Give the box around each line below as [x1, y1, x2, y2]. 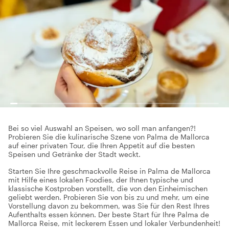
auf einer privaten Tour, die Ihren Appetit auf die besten [8, 141, 195, 150]
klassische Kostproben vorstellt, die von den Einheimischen [8, 184, 208, 193]
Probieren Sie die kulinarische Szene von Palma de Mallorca [8, 132, 210, 141]
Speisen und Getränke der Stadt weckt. [8, 150, 141, 158]
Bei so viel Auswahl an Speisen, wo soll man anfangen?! [8, 124, 196, 132]
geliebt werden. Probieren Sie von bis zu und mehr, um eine [8, 193, 209, 201]
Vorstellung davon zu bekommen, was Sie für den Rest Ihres [8, 201, 210, 210]
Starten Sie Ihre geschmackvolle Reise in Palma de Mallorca [8, 167, 211, 175]
